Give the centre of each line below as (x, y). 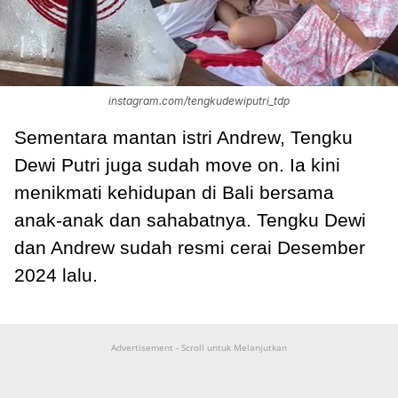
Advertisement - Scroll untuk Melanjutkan (199, 348)
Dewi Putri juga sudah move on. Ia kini (177, 165)
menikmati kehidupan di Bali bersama (174, 193)
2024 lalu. (56, 275)
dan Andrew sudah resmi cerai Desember (190, 248)
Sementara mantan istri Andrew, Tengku (183, 138)
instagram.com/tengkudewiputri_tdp (199, 101)
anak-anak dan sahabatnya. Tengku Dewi (190, 220)
